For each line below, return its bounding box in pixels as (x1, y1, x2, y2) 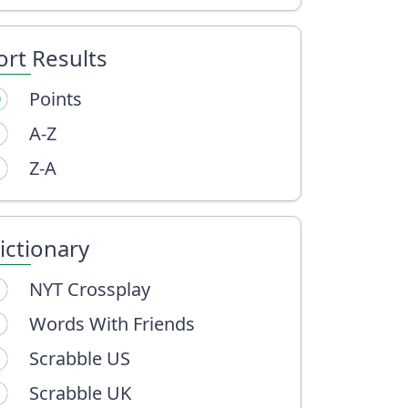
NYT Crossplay (29, 277, 150, 301)
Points (29, 87, 82, 111)
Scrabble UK (29, 381, 131, 405)
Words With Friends (29, 311, 195, 336)
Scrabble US (29, 346, 130, 371)
